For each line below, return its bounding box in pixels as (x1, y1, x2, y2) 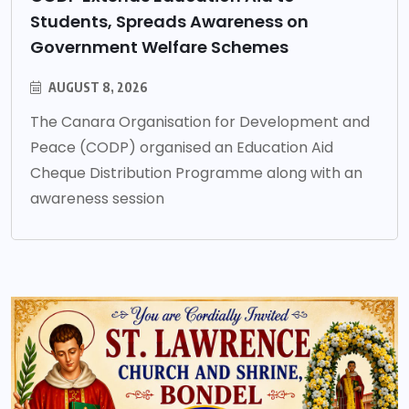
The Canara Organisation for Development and (30, 110, 370, 132)
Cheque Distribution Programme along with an (30, 162, 362, 184)
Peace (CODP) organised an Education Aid (30, 136, 333, 158)
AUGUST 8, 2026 (46, 79, 148, 95)
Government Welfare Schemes (30, 35, 288, 58)
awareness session (30, 187, 164, 209)
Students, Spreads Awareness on (30, 9, 309, 33)
